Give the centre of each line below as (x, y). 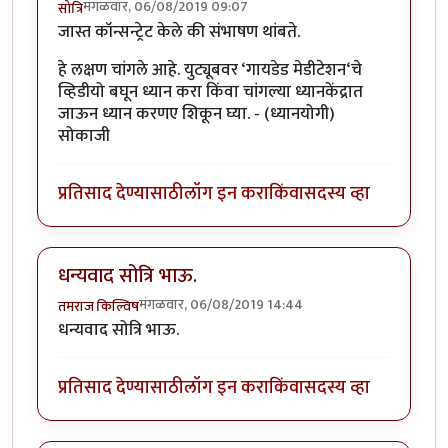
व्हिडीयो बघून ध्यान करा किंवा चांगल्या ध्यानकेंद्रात (210, 92)
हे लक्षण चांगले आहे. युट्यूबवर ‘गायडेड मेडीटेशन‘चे (210, 70)
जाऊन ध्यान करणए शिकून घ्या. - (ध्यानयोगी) (196, 114)
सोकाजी (84, 136)
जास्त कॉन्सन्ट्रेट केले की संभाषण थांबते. (179, 32)
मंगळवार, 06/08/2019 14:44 (221, 304)
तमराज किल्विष (98, 306)
